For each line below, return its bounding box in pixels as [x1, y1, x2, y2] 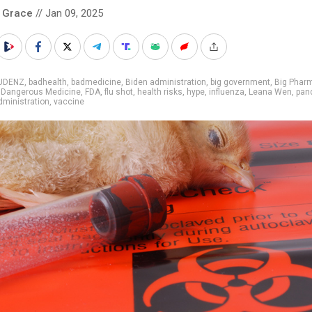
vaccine [54, 96, 84, 107]
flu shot [104, 86, 133, 97]
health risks [137, 86, 182, 97]
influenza [209, 86, 244, 97]
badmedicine [71, 77, 121, 87]
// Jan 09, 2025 [33, 6, 103, 19]
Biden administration [125, 77, 206, 87]
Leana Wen [249, 86, 292, 97]
